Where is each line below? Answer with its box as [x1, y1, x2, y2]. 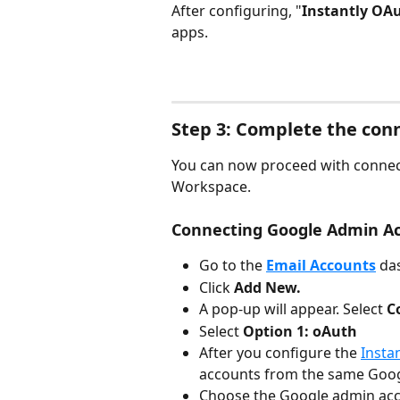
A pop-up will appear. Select [199, 299, 387, 320]
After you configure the [199, 343, 361, 362]
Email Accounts [266, 255, 376, 276]
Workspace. [171, 176, 251, 196]
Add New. [234, 277, 301, 297]
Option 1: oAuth [243, 321, 357, 341]
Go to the [199, 255, 266, 276]
